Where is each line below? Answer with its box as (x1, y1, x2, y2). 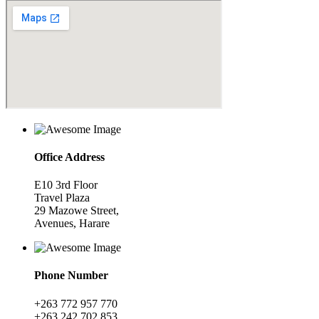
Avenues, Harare (34, 217, 110, 230)
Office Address (34, 150, 105, 163)
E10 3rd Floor (34, 179, 98, 192)
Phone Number (34, 269, 108, 282)
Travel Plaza (34, 192, 90, 204)
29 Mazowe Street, (34, 204, 119, 217)
